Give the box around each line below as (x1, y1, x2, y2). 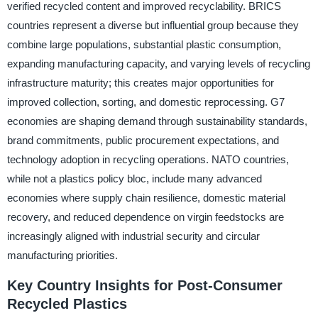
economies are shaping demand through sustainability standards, (6, 114, 307, 127)
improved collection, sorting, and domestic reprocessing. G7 (6, 95, 285, 108)
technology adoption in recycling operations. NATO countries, (6, 153, 289, 165)
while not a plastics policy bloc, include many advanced (6, 172, 262, 185)
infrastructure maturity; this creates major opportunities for (6, 76, 274, 89)
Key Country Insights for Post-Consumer (6, 277, 283, 293)
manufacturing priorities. (6, 248, 118, 261)
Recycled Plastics (6, 295, 127, 312)
